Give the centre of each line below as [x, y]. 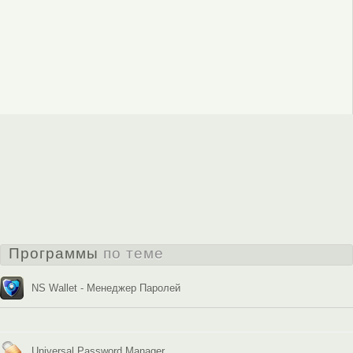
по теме [134, 253]
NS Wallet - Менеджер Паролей [106, 288]
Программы [56, 253]
